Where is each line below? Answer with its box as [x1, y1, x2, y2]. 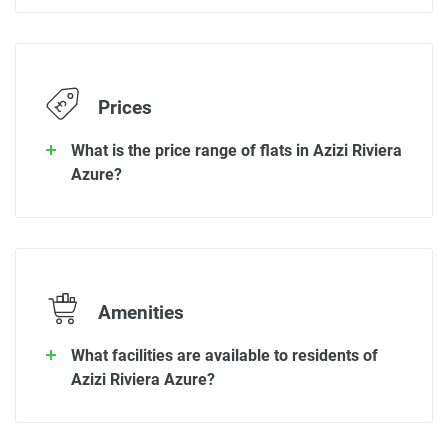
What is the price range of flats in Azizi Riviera [71, 140, 402, 160]
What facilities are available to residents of [71, 345, 378, 365]
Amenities [93, 301, 184, 324]
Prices [93, 97, 152, 120]
